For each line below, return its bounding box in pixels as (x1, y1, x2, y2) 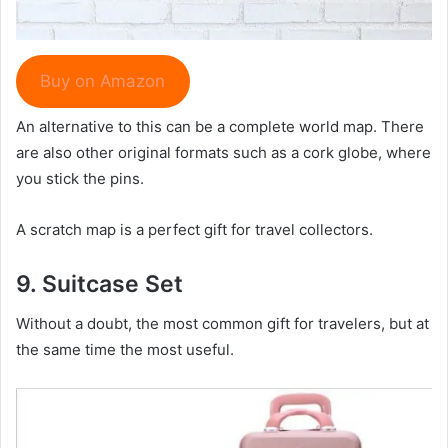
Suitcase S (42, 269, 160, 298)
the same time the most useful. (16, 340, 234, 360)
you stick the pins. (16, 168, 144, 188)
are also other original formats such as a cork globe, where (16, 142, 431, 162)
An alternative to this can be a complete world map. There (16, 116, 424, 136)
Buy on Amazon (40, 71, 166, 92)
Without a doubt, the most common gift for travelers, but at (16, 314, 429, 334)
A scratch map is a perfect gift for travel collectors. (16, 219, 373, 239)
